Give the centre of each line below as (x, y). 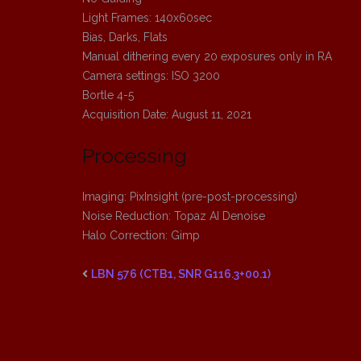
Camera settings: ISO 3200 (151, 76)
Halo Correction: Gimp (141, 236)
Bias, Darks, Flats (125, 37)
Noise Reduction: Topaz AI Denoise (174, 216)
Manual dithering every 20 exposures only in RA (207, 57)
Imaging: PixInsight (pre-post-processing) (190, 197)
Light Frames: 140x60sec (147, 18)
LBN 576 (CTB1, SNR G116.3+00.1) (181, 274)
